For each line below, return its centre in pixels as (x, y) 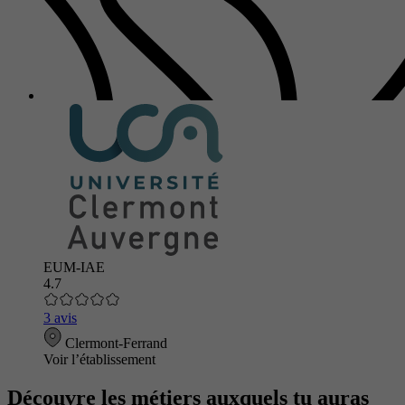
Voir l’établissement (99, 360)
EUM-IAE (74, 268)
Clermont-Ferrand (114, 344)
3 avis (60, 318)
